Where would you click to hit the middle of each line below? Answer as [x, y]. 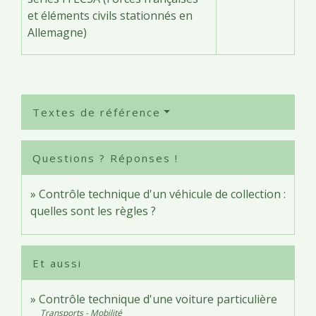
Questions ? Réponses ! [105, 158]
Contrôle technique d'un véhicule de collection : [162, 194]
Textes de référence [97, 112]
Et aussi [57, 263]
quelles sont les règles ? [93, 211]
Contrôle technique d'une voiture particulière [158, 299]
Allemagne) [57, 32]
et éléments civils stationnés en [110, 15]
